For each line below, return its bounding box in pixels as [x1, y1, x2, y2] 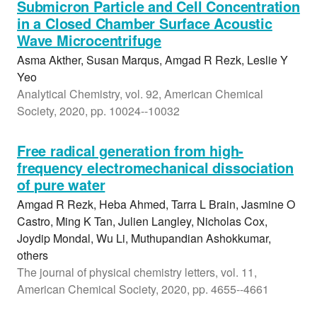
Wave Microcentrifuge [17, 30, 162, 50]
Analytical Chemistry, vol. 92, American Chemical [17, 86, 263, 102]
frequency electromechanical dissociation [17, 157, 294, 178]
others [17, 247, 48, 263]
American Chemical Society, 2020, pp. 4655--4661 [17, 281, 269, 297]
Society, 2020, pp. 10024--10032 [17, 103, 180, 119]
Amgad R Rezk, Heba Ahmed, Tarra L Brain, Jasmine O [17, 196, 295, 212]
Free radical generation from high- [17, 140, 244, 161]
